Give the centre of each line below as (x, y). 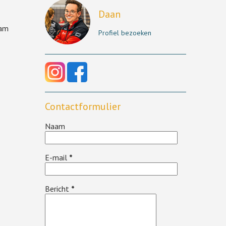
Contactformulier (82, 106)
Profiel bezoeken (125, 33)
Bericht (58, 189)
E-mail (57, 157)
